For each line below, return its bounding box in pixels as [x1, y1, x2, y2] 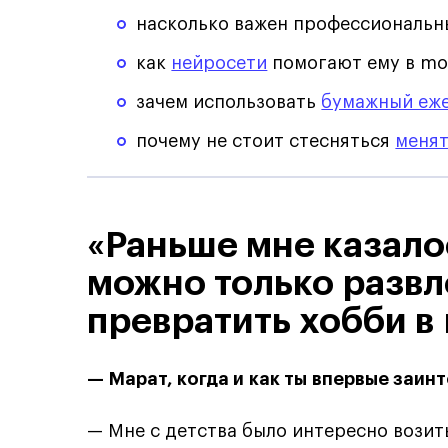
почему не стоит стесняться [136, 131, 396, 150]
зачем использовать [136, 92, 322, 111]
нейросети [171, 53, 268, 72]
